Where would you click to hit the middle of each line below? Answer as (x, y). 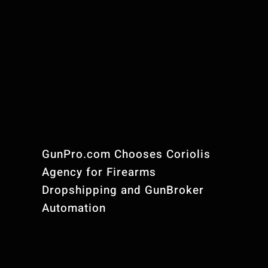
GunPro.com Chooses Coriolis (127, 154)
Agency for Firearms (99, 172)
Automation (74, 208)
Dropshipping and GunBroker (123, 190)
